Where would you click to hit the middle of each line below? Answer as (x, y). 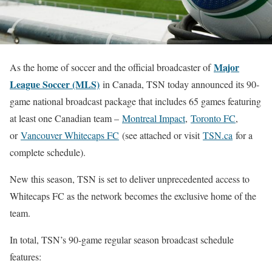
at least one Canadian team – (66, 118)
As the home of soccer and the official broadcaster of (112, 67)
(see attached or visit (161, 135)
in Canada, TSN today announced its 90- (181, 84)
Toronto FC (213, 118)
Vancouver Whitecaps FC (70, 135)
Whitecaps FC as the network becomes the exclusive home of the (133, 195)
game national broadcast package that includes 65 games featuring (135, 101)
